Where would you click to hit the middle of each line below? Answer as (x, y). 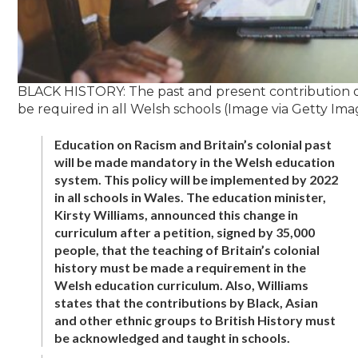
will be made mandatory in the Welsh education (195, 161)
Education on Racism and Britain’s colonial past (193, 144)
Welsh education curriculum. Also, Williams (182, 284)
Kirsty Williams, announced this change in (177, 214)
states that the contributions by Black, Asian (187, 302)
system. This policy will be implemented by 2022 (197, 179)
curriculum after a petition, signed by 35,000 (185, 232)
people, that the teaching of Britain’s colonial (187, 249)
